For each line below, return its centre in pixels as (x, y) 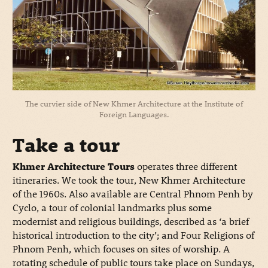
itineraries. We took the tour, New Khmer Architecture (129, 180)
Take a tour (66, 145)
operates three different (185, 166)
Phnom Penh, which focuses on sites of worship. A (121, 249)
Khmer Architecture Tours (73, 166)
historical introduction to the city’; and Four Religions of (133, 235)
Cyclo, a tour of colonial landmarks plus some (112, 208)
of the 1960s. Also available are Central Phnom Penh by (133, 194)
